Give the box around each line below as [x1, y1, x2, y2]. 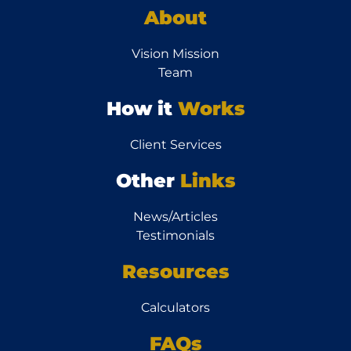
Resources [121, 260, 230, 284]
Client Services [129, 137, 222, 153]
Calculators [141, 300, 210, 316]
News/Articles [133, 209, 218, 225]
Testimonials [136, 228, 215, 244]
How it [106, 97, 178, 121]
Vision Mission [132, 46, 219, 62]
